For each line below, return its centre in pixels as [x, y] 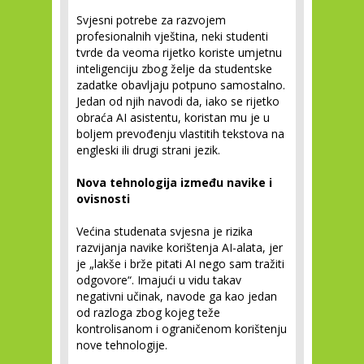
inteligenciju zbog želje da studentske [174, 69]
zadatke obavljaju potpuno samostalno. [181, 85]
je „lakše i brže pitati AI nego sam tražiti [180, 264]
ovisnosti [103, 199]
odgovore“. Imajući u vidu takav [159, 280]
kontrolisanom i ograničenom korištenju [182, 329]
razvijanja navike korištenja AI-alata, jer [180, 247]
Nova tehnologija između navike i [174, 182]
